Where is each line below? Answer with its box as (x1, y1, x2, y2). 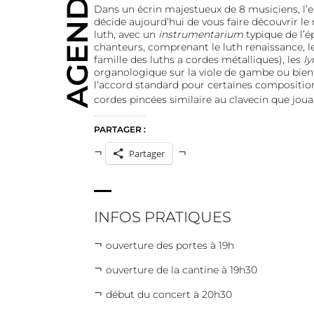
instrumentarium (158, 27, 246, 41)
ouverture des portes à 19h (105, 239, 234, 252)
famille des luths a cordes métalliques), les (93, 53, 303, 66)
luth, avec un (93, 27, 158, 41)
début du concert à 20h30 (105, 288, 232, 301)
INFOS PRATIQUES (93, 208, 231, 226)
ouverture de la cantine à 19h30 (105, 264, 257, 277)
